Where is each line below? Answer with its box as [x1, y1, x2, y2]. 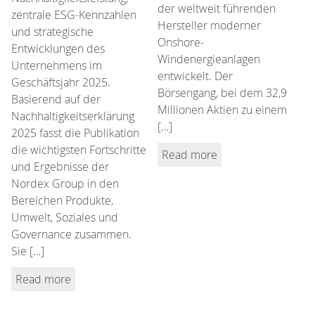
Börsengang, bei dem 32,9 [157, 84, 287, 101]
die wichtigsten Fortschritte [11, 141, 146, 157]
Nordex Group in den [11, 175, 119, 191]
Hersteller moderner [157, 17, 261, 33]
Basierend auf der [11, 91, 101, 107]
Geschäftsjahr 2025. [11, 74, 110, 90]
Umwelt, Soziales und [11, 209, 118, 225]
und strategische [11, 23, 94, 39]
